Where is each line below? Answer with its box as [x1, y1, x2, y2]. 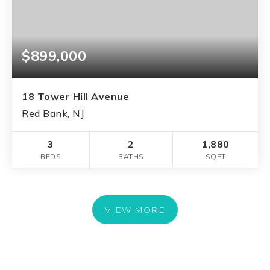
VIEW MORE [105, 204, 165, 216]
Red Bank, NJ [22, 107, 84, 120]
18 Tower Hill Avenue [22, 90, 129, 103]
